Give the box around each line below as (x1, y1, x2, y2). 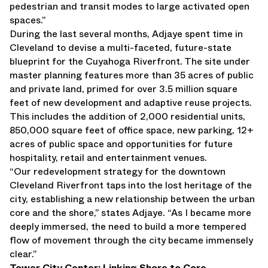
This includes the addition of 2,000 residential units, (10, 109, 245, 123)
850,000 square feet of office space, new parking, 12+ (10, 123, 254, 137)
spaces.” (10, 13, 45, 27)
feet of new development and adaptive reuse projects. (10, 96, 252, 109)
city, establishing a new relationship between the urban (10, 192, 255, 206)
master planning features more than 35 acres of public (10, 68, 254, 82)
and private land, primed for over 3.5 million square (10, 82, 237, 96)
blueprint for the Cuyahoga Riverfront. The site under (10, 54, 250, 68)
